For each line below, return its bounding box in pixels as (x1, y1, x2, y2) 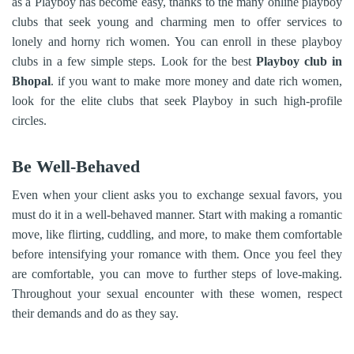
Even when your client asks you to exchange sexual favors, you (12, 188, 342, 201)
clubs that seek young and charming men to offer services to (12, 15, 342, 28)
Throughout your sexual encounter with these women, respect (12, 287, 342, 300)
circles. (12, 114, 47, 127)
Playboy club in (255, 55, 343, 68)
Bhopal (12, 74, 51, 88)
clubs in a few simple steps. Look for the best (12, 55, 256, 68)
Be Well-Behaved (12, 156, 140, 176)
